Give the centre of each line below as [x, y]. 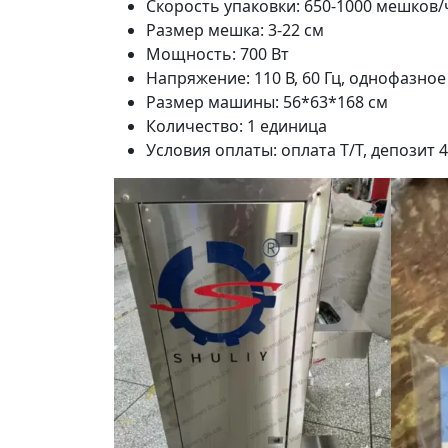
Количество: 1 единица [236, 125]
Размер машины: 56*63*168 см [267, 101]
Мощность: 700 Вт [217, 53]
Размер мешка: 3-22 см [235, 29]
